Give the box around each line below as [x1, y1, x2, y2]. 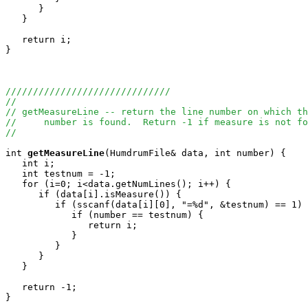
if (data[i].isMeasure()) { [5, 189, 181, 199]
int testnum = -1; [5, 168, 115, 179]
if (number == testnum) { [5, 210, 203, 220]
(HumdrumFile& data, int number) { [104, 148, 286, 158]
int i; [5, 158, 55, 168]
